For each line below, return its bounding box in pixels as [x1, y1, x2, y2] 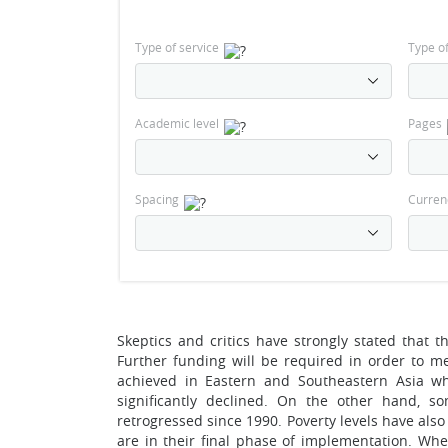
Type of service [135, 39, 219, 55]
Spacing [135, 191, 179, 207]
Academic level [135, 115, 219, 131]
